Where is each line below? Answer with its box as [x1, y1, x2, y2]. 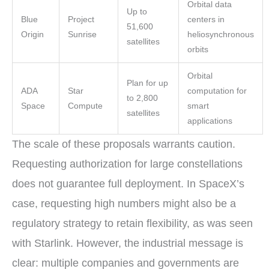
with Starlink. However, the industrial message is [12, 237, 243, 250]
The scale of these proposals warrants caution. [12, 138, 235, 151]
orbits [187, 45, 208, 55]
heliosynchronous [187, 30, 254, 40]
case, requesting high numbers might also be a [12, 198, 236, 210]
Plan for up [126, 79, 168, 88]
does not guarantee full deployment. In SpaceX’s [12, 178, 244, 190]
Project [67, 15, 94, 25]
